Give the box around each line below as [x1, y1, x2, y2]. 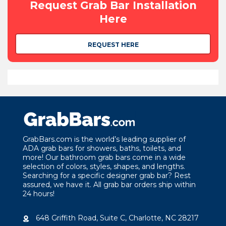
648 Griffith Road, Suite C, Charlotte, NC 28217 [36, 213, 199, 222]
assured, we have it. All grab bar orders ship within [23, 180, 196, 189]
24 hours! [23, 189, 54, 198]
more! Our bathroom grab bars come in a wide [23, 152, 186, 162]
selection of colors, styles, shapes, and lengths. [23, 161, 185, 171]
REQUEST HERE [87, 41, 139, 49]
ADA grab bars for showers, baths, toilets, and [23, 143, 181, 153]
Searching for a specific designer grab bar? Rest [23, 171, 191, 180]
